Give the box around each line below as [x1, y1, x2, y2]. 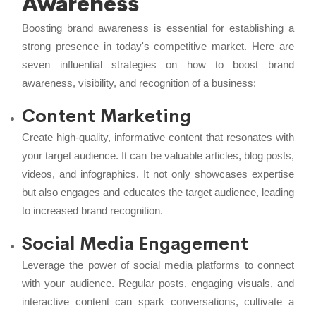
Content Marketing [22, 104, 192, 127]
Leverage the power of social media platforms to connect [22, 258, 294, 271]
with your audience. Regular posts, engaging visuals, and [22, 276, 294, 289]
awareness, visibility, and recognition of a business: [22, 76, 257, 89]
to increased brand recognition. [22, 204, 164, 217]
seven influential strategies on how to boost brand [22, 58, 294, 71]
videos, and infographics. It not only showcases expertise [22, 167, 294, 180]
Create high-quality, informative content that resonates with [22, 130, 294, 143]
